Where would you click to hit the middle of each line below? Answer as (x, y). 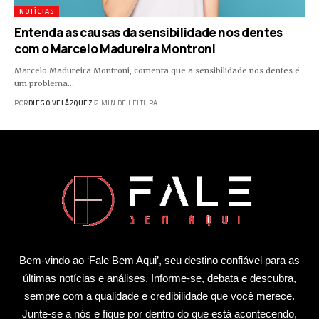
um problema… (44, 83)
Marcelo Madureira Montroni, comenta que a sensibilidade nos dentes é (157, 70)
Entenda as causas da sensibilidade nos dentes (148, 32)
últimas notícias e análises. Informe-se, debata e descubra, (159, 278)
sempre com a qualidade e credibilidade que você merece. (159, 296)
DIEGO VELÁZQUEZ (60, 103)
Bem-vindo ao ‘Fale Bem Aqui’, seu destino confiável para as (159, 261)
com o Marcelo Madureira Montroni (115, 48)
